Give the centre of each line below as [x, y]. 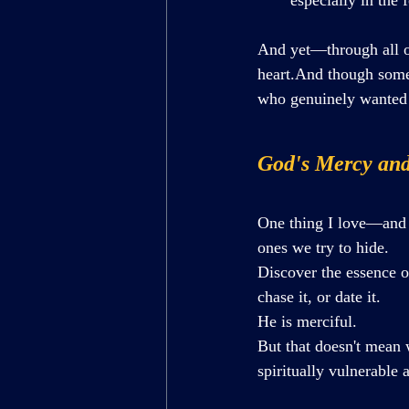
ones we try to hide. [323, 247]
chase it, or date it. [319, 296]
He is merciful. [307, 321]
